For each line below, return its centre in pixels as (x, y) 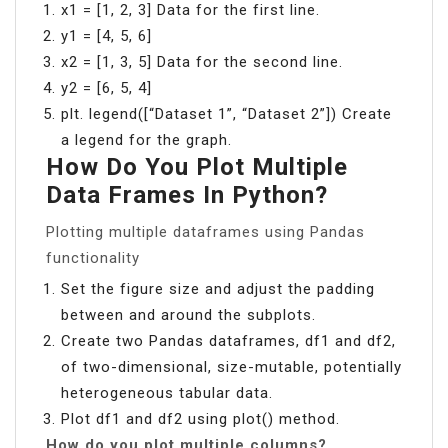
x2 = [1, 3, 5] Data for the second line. (202, 61)
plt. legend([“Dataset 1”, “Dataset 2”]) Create (226, 113)
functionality (93, 257)
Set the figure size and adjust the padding (218, 288)
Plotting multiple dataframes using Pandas (205, 231)
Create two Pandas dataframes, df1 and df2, (228, 340)
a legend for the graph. (146, 139)
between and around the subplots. (188, 314)
